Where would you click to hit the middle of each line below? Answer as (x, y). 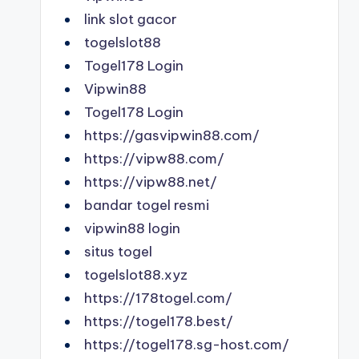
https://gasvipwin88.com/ (172, 135)
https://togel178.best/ (159, 321)
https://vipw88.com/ (154, 159)
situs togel (118, 252)
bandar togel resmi (147, 205)
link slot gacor (131, 19)
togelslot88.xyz (136, 275)
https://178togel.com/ (158, 298)
